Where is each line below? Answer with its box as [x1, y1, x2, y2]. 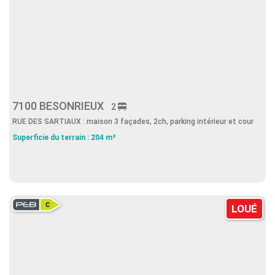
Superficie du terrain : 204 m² [12, 133, 116, 142]
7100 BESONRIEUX [12, 99, 111, 112]
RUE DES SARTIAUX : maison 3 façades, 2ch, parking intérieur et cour [12, 117, 254, 126]
